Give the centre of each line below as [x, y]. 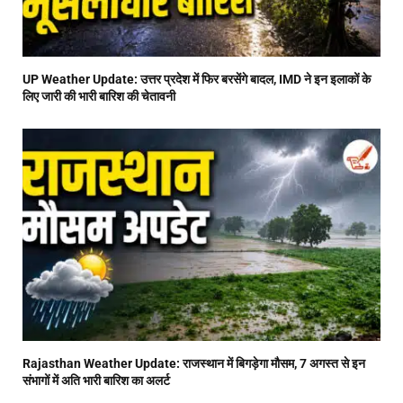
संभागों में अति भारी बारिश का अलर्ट [96, 381]
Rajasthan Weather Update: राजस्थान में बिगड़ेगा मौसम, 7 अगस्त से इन [194, 364]
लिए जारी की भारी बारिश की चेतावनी [99, 96]
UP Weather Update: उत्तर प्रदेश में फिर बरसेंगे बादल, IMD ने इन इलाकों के [197, 79]
